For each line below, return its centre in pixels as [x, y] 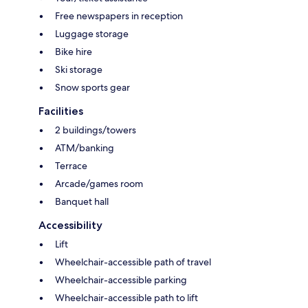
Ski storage [79, 70]
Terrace [71, 166]
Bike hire [74, 52]
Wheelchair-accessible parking [121, 280]
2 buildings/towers [96, 130]
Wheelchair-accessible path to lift [126, 298]
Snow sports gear [92, 88]
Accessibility [70, 225]
